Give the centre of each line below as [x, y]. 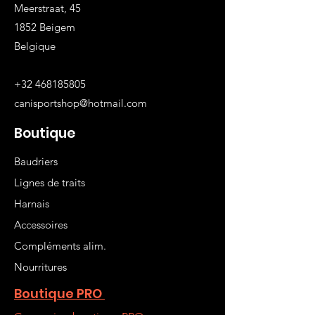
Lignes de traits [50, 182]
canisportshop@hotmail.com [81, 103]
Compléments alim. [60, 246]
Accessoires [41, 225]
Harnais [32, 204]
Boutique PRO [59, 294]
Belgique [35, 46]
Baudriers [36, 161]
